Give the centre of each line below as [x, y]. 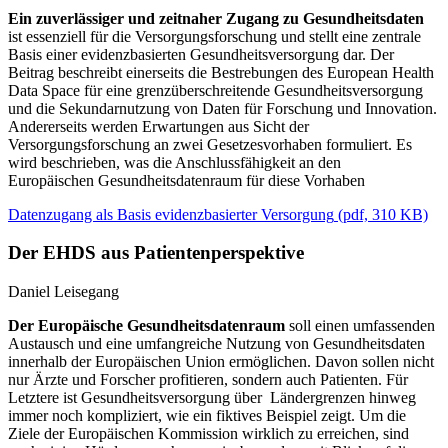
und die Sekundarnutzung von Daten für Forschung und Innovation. [222, 108]
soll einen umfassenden [362, 326]
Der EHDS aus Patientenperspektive [156, 253]
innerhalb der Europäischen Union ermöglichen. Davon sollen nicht [221, 362]
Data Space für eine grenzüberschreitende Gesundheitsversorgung [215, 90]
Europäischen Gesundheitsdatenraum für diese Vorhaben [186, 180]
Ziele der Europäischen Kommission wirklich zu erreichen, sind [208, 434]
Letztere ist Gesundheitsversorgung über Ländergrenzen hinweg [212, 398]
